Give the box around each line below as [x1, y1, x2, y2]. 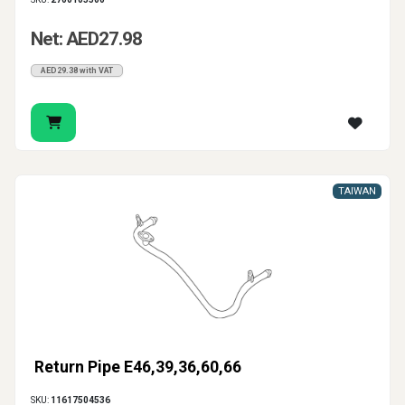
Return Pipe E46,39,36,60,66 [34, 358, 241, 377]
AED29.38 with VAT [41, 66, 113, 76]
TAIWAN [338, 185, 376, 198]
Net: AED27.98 [31, 28, 142, 51]
